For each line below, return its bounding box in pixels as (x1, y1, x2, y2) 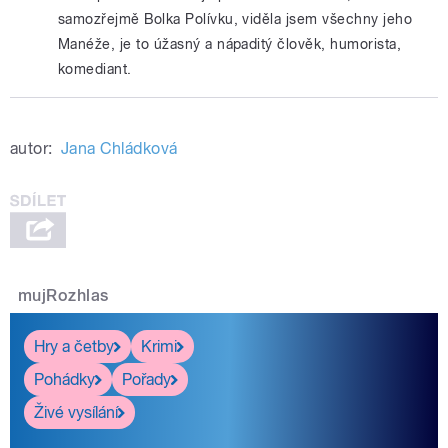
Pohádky (34, 369, 95, 389)
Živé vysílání (34, 402, 118, 422)
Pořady (122, 369, 171, 389)
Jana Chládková (60, 139, 178, 159)
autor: (10, 139, 53, 159)
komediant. (58, 60, 132, 78)
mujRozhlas (18, 286, 109, 306)
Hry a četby (34, 336, 114, 356)
